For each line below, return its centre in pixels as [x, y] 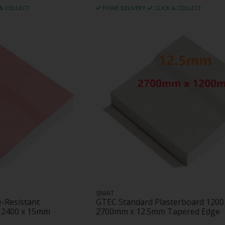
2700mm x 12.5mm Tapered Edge [158, 211]
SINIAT [105, 193]
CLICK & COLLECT [178, 8]
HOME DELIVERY [124, 8]
